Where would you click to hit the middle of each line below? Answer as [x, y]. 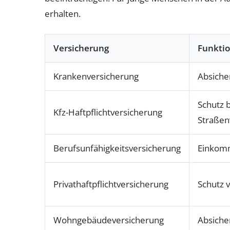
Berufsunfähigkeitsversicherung [117, 148]
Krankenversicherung [96, 76]
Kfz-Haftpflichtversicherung [108, 112]
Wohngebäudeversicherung [109, 220]
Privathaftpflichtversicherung [111, 184]
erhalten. [63, 14]
